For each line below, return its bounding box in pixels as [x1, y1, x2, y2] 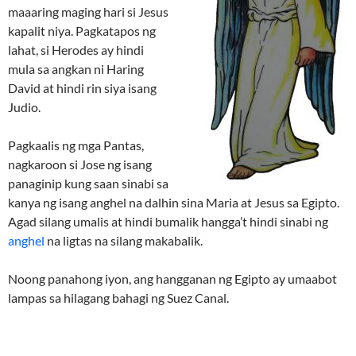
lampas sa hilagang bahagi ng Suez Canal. [8, 290, 229, 305]
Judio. [8, 99, 41, 114]
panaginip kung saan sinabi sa [8, 176, 168, 191]
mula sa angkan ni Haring [8, 61, 144, 76]
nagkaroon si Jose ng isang [8, 157, 152, 172]
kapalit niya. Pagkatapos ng [8, 23, 156, 38]
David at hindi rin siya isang [8, 80, 157, 95]
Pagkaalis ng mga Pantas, [8, 137, 144, 153]
